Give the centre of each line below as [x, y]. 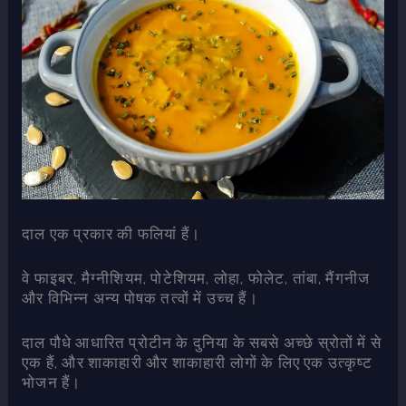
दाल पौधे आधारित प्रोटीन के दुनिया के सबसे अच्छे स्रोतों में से [202, 343]
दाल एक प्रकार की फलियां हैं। [111, 233]
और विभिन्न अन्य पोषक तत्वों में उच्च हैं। [140, 297]
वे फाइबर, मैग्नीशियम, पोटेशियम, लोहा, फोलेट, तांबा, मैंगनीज [196, 277]
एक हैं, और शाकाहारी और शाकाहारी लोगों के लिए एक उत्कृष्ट [197, 362]
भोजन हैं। [52, 382]
